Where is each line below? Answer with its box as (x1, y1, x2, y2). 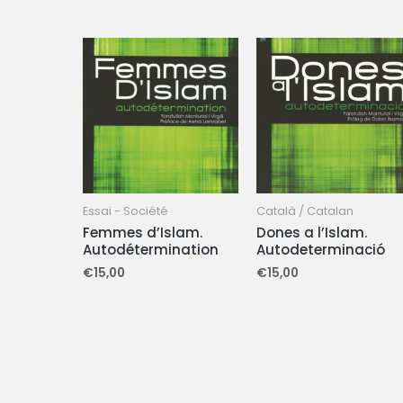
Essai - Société (83, 203, 168, 219)
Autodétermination (83, 240, 219, 260)
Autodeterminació (255, 240, 385, 260)
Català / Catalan (255, 203, 354, 219)
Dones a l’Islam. (255, 223, 367, 243)
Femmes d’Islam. (83, 223, 202, 243)
